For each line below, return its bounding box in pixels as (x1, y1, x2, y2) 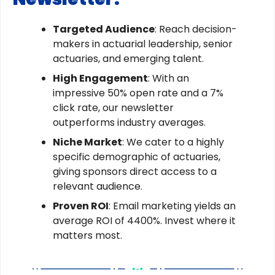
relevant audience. (53, 179, 142, 193)
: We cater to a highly (122, 135, 224, 149)
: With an (148, 71, 189, 85)
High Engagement (53, 71, 148, 85)
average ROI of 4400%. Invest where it (53, 214, 236, 228)
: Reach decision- (155, 22, 237, 36)
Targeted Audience (53, 22, 155, 36)
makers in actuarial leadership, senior (53, 37, 233, 51)
